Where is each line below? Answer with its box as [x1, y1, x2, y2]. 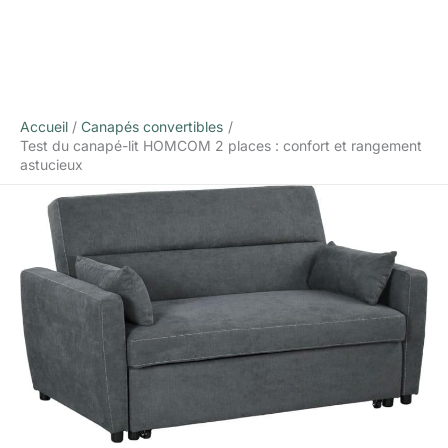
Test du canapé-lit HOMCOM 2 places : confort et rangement [20, 137, 422, 155]
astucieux [20, 156, 83, 174]
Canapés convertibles [81, 118, 224, 136]
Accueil [20, 118, 68, 136]
